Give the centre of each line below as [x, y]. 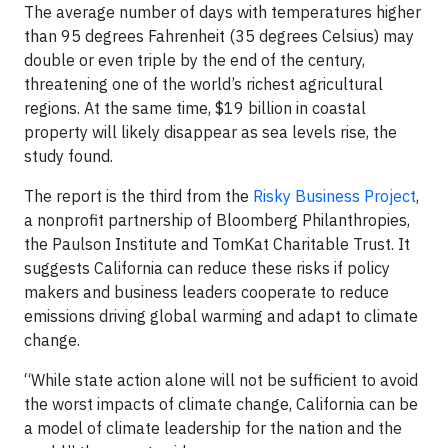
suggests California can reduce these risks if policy [207, 268]
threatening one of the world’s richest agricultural [203, 84]
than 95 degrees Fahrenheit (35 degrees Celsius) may [219, 36]
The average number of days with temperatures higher [222, 12]
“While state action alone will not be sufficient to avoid [221, 380]
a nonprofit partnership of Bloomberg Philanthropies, [217, 220]
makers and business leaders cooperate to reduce [206, 292]
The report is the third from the [138, 196]
